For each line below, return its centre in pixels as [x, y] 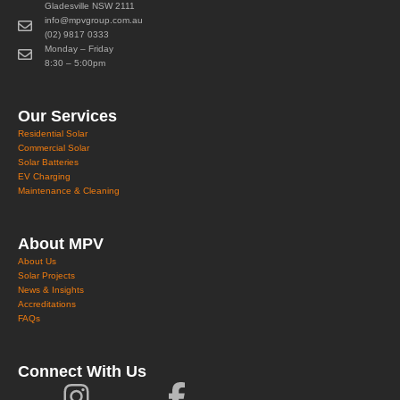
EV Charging [44, 176]
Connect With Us [82, 371]
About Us [37, 261]
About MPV [61, 243]
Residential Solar [53, 133]
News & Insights [51, 289]
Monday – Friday [79, 48]
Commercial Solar [54, 147]
